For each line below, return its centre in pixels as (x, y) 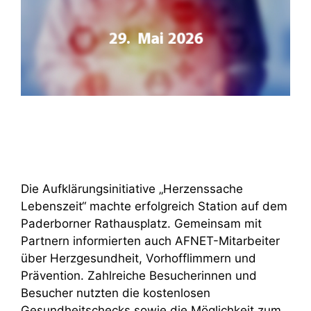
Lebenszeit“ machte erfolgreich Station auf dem (154, 207)
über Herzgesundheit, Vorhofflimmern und (138, 259)
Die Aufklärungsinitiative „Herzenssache (132, 189)
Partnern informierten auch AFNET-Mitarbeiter (150, 241)
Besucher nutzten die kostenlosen (116, 293)
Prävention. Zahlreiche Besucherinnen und (139, 276)
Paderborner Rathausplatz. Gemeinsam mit (141, 224)
